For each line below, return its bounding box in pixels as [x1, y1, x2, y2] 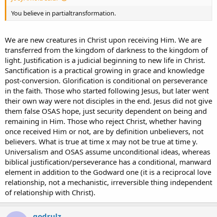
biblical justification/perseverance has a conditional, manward [5, 156, 211, 167]
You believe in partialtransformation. [11, 9, 116, 17]
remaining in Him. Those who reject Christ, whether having [5, 116, 201, 126]
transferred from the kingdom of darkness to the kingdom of [5, 45, 208, 55]
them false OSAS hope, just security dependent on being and [5, 106, 207, 116]
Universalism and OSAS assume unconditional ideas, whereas [5, 146, 210, 156]
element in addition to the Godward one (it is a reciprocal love [5, 167, 211, 177]
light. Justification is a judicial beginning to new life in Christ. [5, 55, 205, 65]
